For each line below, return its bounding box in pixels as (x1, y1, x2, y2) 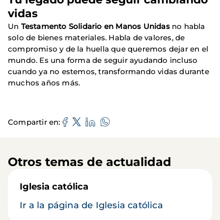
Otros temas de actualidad (8, 155, 171, 169)
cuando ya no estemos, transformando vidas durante (8, 67, 209, 77)
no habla (169, 22, 205, 31)
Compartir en (8, 117, 59, 127)
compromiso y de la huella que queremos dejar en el (8, 44, 209, 54)
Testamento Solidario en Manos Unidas (21, 22, 170, 31)
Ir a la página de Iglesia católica (20, 200, 163, 211)
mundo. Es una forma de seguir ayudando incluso (8, 55, 198, 65)
